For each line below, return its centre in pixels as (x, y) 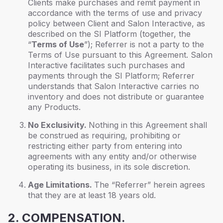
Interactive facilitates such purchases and (106, 65)
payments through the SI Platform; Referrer (111, 76)
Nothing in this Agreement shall (148, 125)
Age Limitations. (61, 185)
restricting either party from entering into (105, 146)
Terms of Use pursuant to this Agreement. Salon (120, 55)
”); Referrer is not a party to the (144, 44)
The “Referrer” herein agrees (150, 185)
